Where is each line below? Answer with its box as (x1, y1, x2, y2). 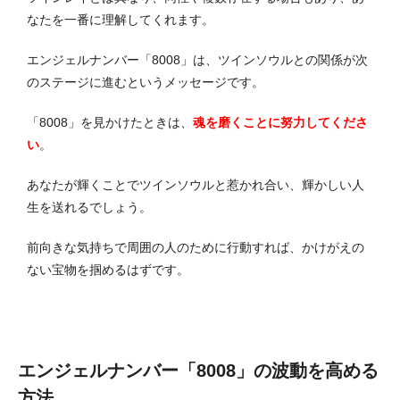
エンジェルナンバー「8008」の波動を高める (18, 360, 379, 380)
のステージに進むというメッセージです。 (27, 74, 264, 89)
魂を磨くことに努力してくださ (193, 114, 368, 129)
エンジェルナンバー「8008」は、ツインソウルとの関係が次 (27, 52, 368, 67)
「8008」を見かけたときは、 (27, 114, 193, 129)
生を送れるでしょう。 (27, 199, 152, 214)
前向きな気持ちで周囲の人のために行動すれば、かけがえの (27, 239, 364, 254)
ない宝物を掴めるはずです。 (27, 262, 189, 277)
